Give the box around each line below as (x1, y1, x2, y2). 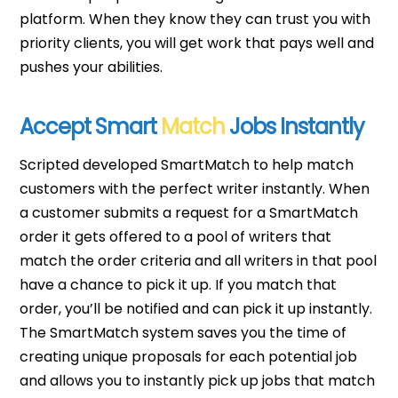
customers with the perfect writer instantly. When (20, 179, 370, 200)
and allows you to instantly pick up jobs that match (20, 370, 376, 392)
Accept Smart (20, 112, 162, 142)
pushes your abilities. (20, 56, 163, 77)
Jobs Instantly (225, 112, 365, 142)
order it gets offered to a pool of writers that (20, 227, 332, 248)
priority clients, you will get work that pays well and (20, 32, 375, 53)
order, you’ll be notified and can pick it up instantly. (20, 298, 373, 320)
